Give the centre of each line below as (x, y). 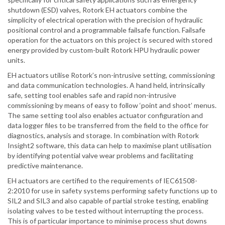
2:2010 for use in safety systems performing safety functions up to (113, 191)
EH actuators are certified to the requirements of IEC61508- (102, 181)
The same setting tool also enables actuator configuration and (105, 116)
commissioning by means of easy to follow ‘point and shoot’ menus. (112, 105)
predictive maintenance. (45, 166)
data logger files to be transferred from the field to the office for (108, 126)
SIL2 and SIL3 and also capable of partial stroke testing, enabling (108, 201)
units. (16, 60)
